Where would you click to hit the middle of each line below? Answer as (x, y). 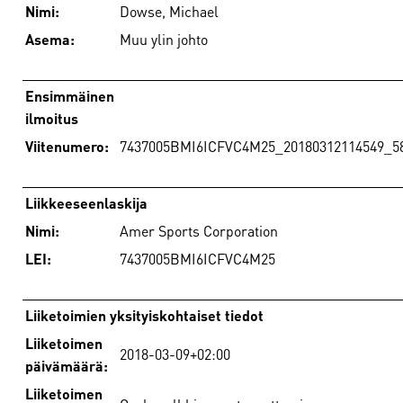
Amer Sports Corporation (199, 230)
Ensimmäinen (70, 95)
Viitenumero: (67, 146)
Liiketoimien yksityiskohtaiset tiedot (144, 315)
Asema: (50, 39)
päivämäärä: (67, 365)
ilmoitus (52, 118)
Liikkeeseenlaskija (86, 202)
